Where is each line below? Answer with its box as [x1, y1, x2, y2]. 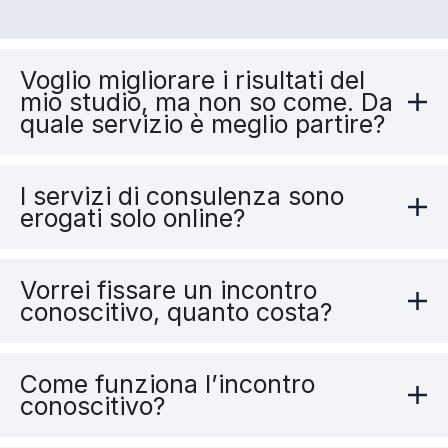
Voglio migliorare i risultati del [20, 64, 365, 95]
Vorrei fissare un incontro [20, 274, 317, 305]
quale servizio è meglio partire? [20, 108, 385, 139]
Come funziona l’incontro [20, 368, 315, 399]
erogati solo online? [20, 202, 245, 233]
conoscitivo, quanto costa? [20, 296, 332, 327]
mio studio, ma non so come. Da [20, 86, 393, 117]
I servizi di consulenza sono [20, 180, 344, 211]
